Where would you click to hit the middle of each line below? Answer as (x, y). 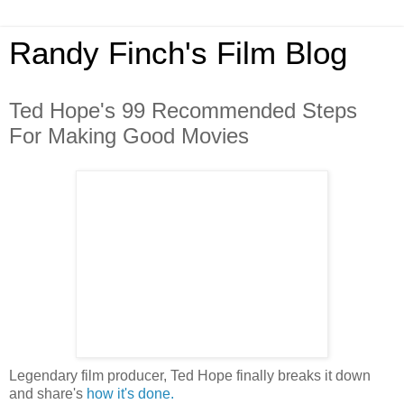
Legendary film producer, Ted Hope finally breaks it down (190, 375)
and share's (48, 393)
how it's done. (130, 393)
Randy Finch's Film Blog (178, 53)
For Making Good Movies (129, 136)
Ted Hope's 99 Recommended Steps (183, 110)
